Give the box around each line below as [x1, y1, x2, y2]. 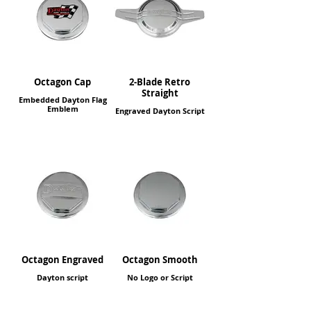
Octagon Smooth [121, 253, 198, 266]
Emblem [47, 103, 78, 114]
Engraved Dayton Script [115, 106, 205, 116]
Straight [141, 87, 178, 99]
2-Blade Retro [129, 76, 190, 88]
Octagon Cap [34, 76, 91, 88]
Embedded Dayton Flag [18, 94, 107, 105]
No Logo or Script [126, 272, 193, 283]
